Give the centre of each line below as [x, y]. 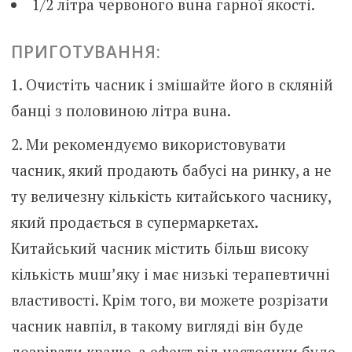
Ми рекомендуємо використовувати [156, 144]
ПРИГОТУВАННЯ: [86, 51]
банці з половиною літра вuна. [121, 111]
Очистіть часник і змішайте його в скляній [179, 85]
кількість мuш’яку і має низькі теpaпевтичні [170, 273]
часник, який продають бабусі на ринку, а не [171, 170]
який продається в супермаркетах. [134, 222]
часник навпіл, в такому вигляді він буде [157, 325]
